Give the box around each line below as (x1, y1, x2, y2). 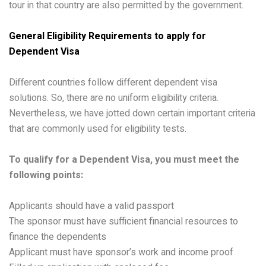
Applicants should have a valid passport (9, 199, 174, 211)
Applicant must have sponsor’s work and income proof (9, 246, 233, 258)
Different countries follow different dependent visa (9, 75, 217, 90)
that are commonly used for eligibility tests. (9, 121, 186, 136)
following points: (9, 167, 83, 182)
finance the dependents (9, 230, 106, 242)
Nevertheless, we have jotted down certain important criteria (9, 106, 255, 121)
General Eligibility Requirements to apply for (9, 28, 206, 43)
